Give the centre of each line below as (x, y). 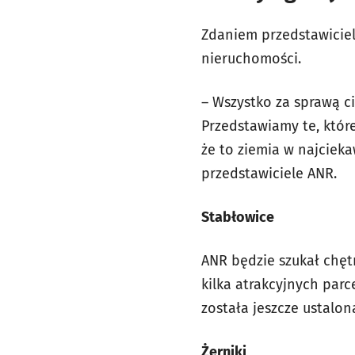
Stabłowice (238, 217)
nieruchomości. (251, 59)
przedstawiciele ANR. (269, 174)
